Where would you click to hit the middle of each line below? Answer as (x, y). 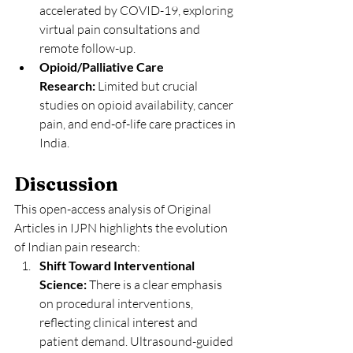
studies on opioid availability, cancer (137, 105)
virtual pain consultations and (121, 30)
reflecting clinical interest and (120, 323)
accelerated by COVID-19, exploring (137, 11)
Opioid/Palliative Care (103, 67)
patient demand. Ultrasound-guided (137, 342)
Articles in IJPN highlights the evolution (122, 228)
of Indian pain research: (77, 247)
